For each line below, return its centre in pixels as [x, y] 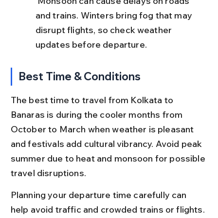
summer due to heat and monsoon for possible [109, 158]
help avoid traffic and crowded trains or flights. [108, 209]
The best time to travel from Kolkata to [93, 100]
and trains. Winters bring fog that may [115, 15]
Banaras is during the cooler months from [98, 114]
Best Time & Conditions [80, 76]
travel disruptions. [48, 173]
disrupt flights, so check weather [105, 30]
